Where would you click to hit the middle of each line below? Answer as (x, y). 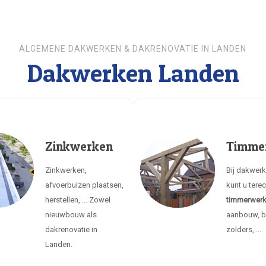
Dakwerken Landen (133, 73)
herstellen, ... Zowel (78, 200)
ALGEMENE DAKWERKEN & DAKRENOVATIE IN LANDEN (133, 49)
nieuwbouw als (71, 215)
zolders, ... (244, 229)
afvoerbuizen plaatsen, (85, 185)
